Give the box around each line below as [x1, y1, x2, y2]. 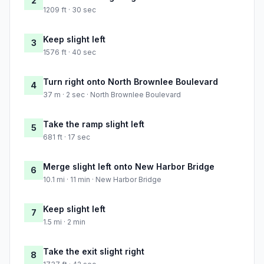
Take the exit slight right [43, 246, 144, 257]
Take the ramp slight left [43, 119, 144, 130]
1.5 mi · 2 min [43, 217, 85, 227]
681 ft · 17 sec [43, 133, 90, 142]
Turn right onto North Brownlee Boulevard [43, 77, 218, 87]
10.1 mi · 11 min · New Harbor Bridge [43, 175, 161, 184]
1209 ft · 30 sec [43, 5, 96, 15]
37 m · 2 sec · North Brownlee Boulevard [43, 90, 181, 100]
